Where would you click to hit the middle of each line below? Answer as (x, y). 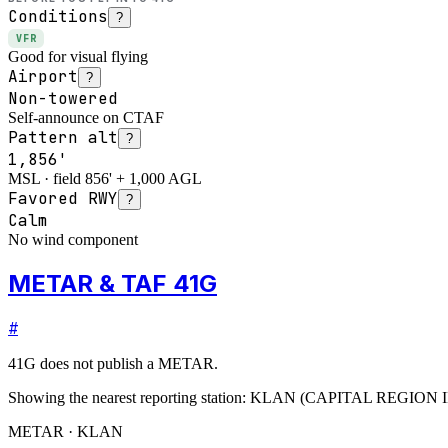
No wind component (73, 239)
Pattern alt (63, 137)
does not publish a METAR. (127, 363)
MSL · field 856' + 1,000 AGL (105, 178)
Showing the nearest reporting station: (127, 397)
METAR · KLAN (65, 431)
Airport (43, 76)
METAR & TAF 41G (112, 283)
